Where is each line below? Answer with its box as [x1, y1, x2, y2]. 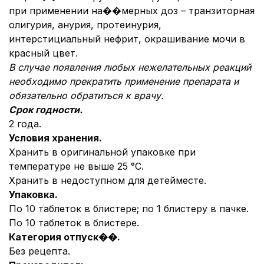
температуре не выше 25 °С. [9, 160, 144, 172]
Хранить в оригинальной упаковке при [9, 146, 196, 158]
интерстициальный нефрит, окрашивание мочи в [9, 33, 245, 45]
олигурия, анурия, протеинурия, [9, 19, 161, 31]
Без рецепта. [9, 245, 70, 257]
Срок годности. [9, 104, 82, 115]
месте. [176, 174, 206, 186]
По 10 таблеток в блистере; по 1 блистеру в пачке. [9, 203, 249, 214]
